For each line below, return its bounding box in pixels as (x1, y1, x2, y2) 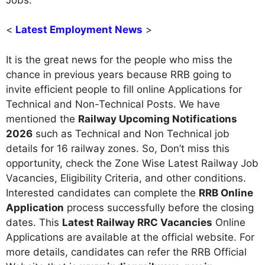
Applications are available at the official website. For (6, 231, 254, 243)
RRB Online (199, 186, 253, 199)
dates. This (6, 216, 62, 228)
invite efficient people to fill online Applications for (6, 83, 242, 95)
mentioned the (6, 112, 78, 125)
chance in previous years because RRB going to (6, 68, 231, 80)
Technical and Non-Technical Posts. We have (6, 98, 220, 110)
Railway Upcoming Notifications (78, 112, 237, 125)
